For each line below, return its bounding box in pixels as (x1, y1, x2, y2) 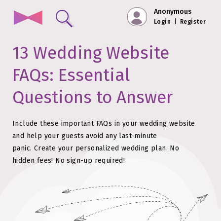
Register (180, 18, 206, 25)
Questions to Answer (12, 87, 173, 108)
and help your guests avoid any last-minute (12, 132, 157, 140)
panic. (12, 144, 32, 152)
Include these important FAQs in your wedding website (12, 119, 195, 128)
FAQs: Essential (12, 65, 130, 85)
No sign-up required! (55, 156, 125, 165)
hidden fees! (12, 156, 53, 165)
